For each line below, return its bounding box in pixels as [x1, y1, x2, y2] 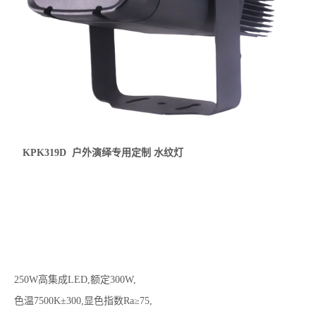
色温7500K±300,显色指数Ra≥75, [14, 295, 152, 306]
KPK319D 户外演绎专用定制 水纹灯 [14, 147, 186, 158]
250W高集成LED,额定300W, [14, 274, 136, 285]
